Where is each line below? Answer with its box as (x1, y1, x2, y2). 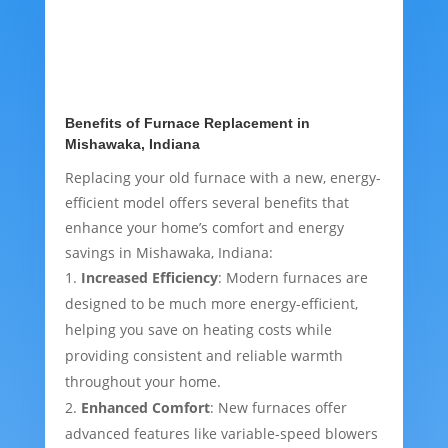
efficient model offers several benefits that (64, 193, 349, 213)
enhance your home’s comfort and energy (64, 218, 344, 238)
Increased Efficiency (80, 268, 218, 288)
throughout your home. (64, 372, 221, 392)
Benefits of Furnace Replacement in (64, 115, 310, 132)
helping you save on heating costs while (64, 320, 332, 340)
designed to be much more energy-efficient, (64, 294, 358, 314)
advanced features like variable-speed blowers (64, 424, 378, 444)
